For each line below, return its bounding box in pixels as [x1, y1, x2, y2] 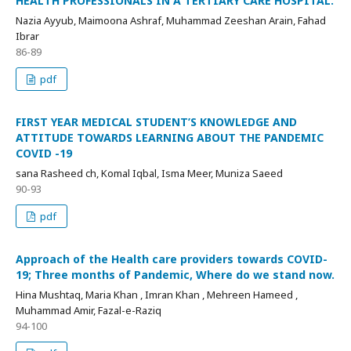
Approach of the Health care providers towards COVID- [16, 251, 327, 267]
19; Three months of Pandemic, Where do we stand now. [16, 267, 335, 283]
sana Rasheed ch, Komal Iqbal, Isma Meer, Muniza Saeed [16, 166, 283, 181]
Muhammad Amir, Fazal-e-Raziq [16, 303, 161, 318]
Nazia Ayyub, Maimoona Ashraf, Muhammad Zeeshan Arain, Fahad [16, 13, 326, 28]
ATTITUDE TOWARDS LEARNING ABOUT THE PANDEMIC [16, 130, 324, 146]
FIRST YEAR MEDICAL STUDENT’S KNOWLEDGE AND [16, 114, 297, 130]
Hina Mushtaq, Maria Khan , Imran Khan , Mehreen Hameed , [16, 288, 298, 302]
